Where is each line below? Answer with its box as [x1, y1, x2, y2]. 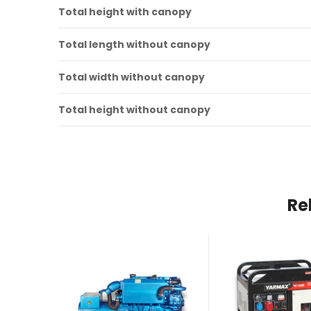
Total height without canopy [58, 102, 210, 117]
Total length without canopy [58, 37, 210, 51]
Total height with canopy [58, 4, 192, 19]
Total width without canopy [58, 69, 205, 84]
